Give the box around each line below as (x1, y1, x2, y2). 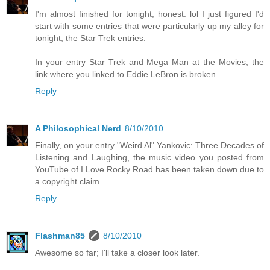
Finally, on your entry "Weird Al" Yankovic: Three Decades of (35, 140, 264, 151)
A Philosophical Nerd (35, 124, 121, 134)
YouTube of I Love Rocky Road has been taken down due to (35, 165, 264, 175)
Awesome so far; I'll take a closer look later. (35, 248, 199, 258)
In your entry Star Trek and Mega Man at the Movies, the (35, 57, 264, 67)
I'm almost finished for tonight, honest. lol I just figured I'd (35, 9, 264, 19)
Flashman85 (35, 231, 85, 241)
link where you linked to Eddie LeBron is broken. (35, 69, 218, 80)
